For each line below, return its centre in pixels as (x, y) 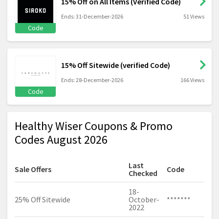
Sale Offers (33, 169)
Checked (143, 173)
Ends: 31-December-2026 (92, 16)
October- (144, 199)
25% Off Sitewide (43, 199)
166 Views (192, 80)
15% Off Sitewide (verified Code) (116, 65)
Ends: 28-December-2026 (92, 80)
